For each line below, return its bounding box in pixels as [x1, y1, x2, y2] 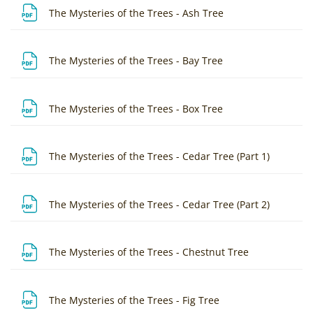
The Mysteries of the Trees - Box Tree [49, 101, 226, 115]
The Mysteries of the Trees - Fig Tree [49, 293, 222, 307]
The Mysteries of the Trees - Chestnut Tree [49, 245, 252, 259]
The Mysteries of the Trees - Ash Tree [49, 6, 226, 20]
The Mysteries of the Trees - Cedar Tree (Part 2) [49, 197, 272, 211]
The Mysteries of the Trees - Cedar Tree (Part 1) [49, 150, 272, 163]
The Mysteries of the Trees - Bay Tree [49, 54, 226, 68]
